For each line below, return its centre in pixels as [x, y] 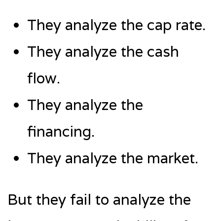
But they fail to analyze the [99, 199]
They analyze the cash [103, 51]
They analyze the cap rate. [116, 25]
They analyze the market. [113, 158]
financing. [61, 131]
